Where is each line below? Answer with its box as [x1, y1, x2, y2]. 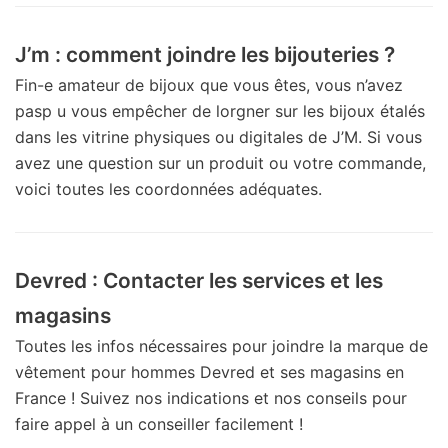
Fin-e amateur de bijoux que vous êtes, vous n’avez [15, 74, 403, 95]
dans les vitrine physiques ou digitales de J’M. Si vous [15, 126, 422, 147]
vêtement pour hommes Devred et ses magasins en [15, 361, 404, 382]
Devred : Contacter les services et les [15, 267, 383, 293]
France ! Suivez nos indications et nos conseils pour [15, 387, 407, 408]
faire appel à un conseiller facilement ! [15, 413, 303, 434]
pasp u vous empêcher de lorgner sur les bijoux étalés [15, 100, 425, 121]
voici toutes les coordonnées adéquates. [15, 178, 322, 199]
